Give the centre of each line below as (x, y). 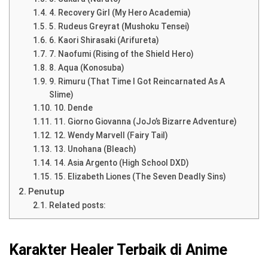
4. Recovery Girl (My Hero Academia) (120, 13)
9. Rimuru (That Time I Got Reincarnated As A (137, 82)
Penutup (47, 192)
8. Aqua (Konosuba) (86, 68)
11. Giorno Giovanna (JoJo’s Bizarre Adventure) (145, 122)
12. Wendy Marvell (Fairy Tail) (111, 135)
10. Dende (73, 108)
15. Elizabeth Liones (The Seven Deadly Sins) (140, 177)
